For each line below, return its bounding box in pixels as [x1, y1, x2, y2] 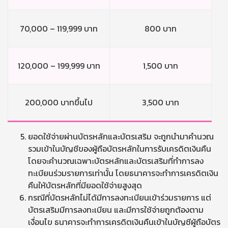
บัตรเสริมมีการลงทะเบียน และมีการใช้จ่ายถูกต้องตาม [28, 204, 204, 216]
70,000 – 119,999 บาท [20, 22, 98, 35]
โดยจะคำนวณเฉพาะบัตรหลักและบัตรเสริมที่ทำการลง [28, 155, 204, 167]
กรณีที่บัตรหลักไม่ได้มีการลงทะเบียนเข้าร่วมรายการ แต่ [28, 191, 211, 204]
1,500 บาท [143, 60, 178, 72]
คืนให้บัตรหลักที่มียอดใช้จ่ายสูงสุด [28, 179, 142, 191]
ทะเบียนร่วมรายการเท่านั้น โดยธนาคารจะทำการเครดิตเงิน [28, 167, 218, 179]
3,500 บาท [142, 96, 179, 108]
